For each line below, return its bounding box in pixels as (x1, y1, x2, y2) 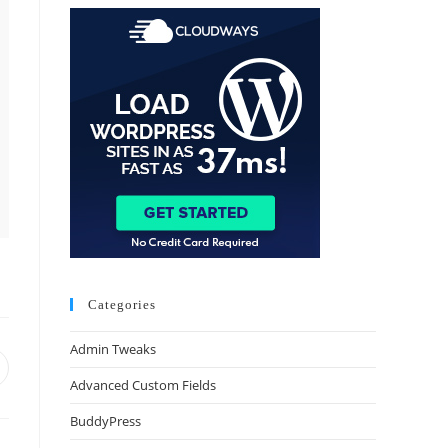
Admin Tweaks (70, 340, 156, 358)
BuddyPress (70, 412, 141, 430)
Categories (88, 297, 156, 312)
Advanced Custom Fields (70, 376, 216, 394)
